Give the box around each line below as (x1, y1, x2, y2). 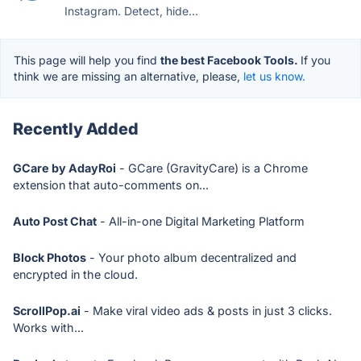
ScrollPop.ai (13, 304, 81, 317)
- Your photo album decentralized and (86, 251, 297, 264)
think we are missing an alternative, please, (14, 69, 243, 83)
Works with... (13, 321, 84, 334)
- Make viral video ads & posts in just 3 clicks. (81, 304, 332, 317)
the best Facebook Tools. (160, 53, 301, 67)
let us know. (243, 69, 305, 83)
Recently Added (13, 119, 139, 139)
